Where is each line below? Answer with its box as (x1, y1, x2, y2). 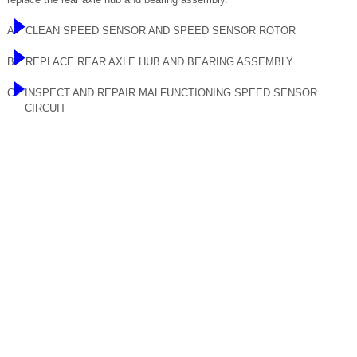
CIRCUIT (25, 102, 66, 114)
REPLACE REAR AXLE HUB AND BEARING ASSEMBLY (25, 56, 293, 68)
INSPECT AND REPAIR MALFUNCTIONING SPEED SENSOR (25, 87, 317, 99)
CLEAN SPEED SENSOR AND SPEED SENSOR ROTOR (25, 25, 296, 37)
